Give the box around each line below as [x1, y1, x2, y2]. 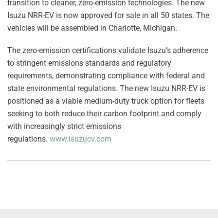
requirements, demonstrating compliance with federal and [7, 71, 205, 81]
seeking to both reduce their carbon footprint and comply [7, 109, 201, 119]
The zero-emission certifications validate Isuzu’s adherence [7, 46, 208, 55]
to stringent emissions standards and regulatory [7, 58, 171, 68]
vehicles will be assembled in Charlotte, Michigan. [7, 23, 177, 33]
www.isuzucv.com [50, 134, 111, 144]
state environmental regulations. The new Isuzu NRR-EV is [7, 84, 205, 93]
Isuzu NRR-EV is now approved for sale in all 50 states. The [7, 11, 209, 20]
